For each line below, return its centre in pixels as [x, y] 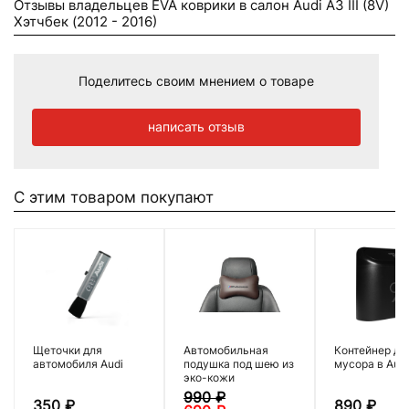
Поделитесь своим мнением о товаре [196, 80]
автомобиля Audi [78, 363]
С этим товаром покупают [114, 196]
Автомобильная [226, 350]
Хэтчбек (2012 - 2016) [85, 21]
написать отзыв [196, 127]
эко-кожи [209, 377]
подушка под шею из [239, 363]
